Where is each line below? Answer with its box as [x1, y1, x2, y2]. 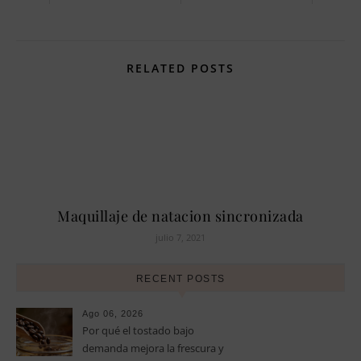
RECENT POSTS [135, 272, 226, 284]
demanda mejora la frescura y [82, 340, 224, 355]
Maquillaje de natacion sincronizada [57, 205, 304, 226]
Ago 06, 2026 [82, 308, 143, 318]
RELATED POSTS [127, 60, 234, 76]
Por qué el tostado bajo [82, 322, 194, 338]
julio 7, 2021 [156, 230, 205, 243]
